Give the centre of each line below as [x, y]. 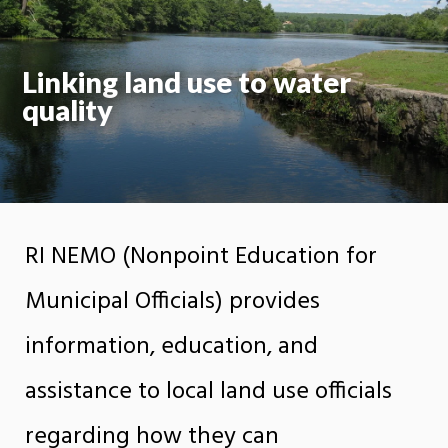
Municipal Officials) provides [172, 301]
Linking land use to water [187, 82]
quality [68, 110]
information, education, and [171, 346]
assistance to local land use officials [208, 391]
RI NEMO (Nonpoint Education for [201, 256]
